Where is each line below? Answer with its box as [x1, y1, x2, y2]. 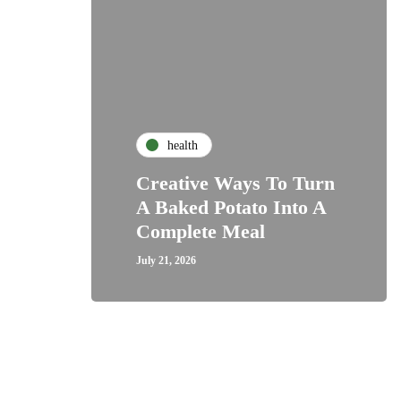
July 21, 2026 [136, 254, 196, 267]
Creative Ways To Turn [136, 172, 335, 194]
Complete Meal [136, 220, 265, 243]
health [167, 138, 198, 152]
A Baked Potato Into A [136, 196, 326, 218]
